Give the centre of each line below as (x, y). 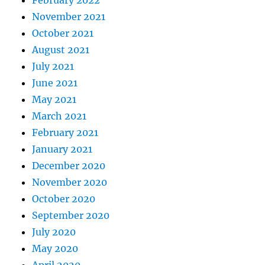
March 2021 (59, 116)
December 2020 (69, 166)
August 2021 (61, 50)
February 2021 (65, 133)
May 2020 (55, 249)
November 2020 (70, 182)
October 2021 (63, 33)
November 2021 (69, 17)
